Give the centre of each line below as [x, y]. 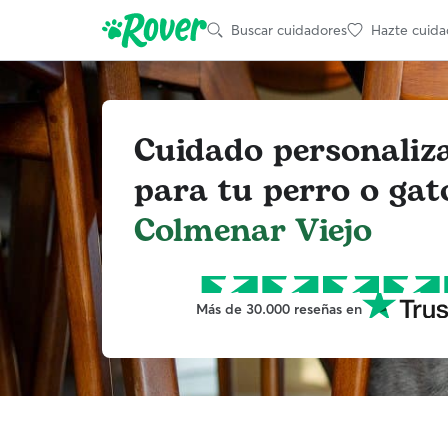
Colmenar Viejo [253, 231]
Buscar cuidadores [289, 29]
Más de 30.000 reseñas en [278, 308]
